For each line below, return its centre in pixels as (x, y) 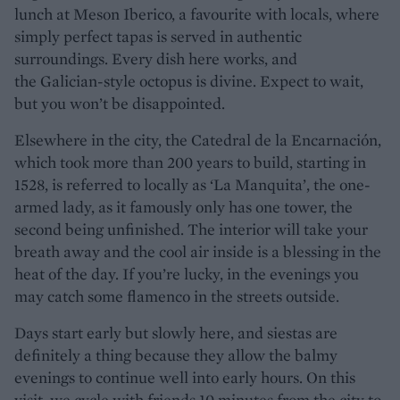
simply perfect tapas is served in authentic (158, 36)
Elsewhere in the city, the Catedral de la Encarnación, (198, 139)
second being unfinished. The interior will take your (191, 229)
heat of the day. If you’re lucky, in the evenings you (187, 273)
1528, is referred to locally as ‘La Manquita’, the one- (192, 184)
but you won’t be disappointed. (123, 103)
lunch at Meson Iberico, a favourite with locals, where (197, 13)
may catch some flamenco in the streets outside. (177, 296)
